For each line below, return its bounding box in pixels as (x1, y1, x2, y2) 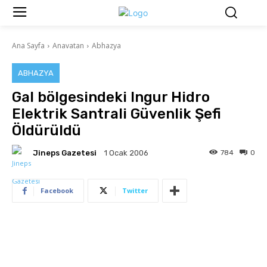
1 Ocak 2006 (104, 148, 148, 158)
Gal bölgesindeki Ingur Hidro (12, 89, 210, 106)
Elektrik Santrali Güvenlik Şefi (12, 105, 221, 123)
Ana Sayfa (12, 41, 45, 51)
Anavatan (52, 41, 84, 51)
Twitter (122, 186, 148, 195)
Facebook (41, 186, 73, 195)
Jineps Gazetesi (33, 148, 97, 157)
